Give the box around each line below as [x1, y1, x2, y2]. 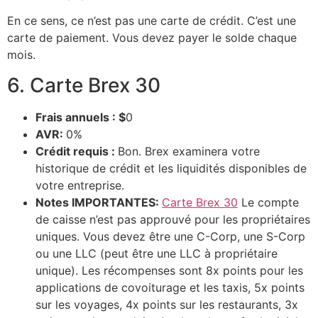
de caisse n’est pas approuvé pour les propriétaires [35, 212, 310, 226]
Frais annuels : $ [35, 109, 126, 124]
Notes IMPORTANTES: [35, 194, 162, 209]
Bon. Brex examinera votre [118, 143, 260, 158]
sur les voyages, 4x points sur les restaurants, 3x [35, 297, 298, 312]
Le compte [238, 194, 299, 209]
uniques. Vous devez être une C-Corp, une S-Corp [35, 229, 305, 243]
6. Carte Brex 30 [7, 72, 160, 97]
